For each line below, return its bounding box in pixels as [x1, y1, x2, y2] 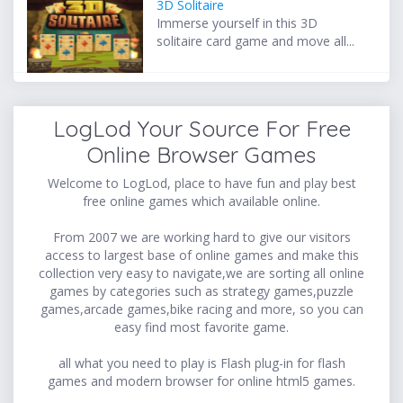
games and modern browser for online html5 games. [48, 372, 355, 390]
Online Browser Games [87, 140, 316, 168]
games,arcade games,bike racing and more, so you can [40, 300, 363, 318]
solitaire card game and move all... [157, 32, 355, 50]
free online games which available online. [83, 192, 320, 210]
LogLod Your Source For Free [52, 114, 351, 142]
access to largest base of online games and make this [44, 246, 359, 264]
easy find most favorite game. [114, 318, 289, 336]
